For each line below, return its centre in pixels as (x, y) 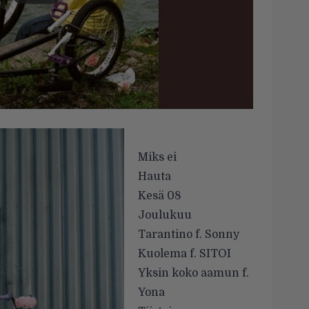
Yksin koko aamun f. (193, 273)
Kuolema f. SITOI (185, 254)
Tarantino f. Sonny (189, 235)
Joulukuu (165, 216)
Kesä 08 (160, 196)
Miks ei (157, 158)
